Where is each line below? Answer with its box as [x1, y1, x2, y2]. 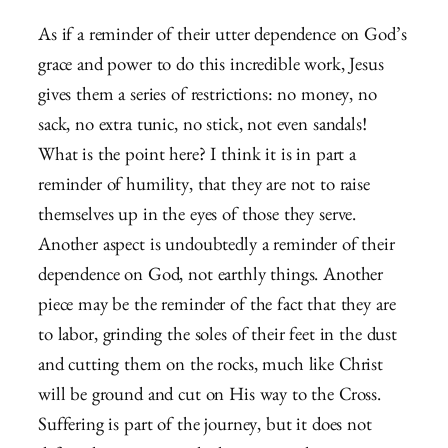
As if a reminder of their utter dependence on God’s [38, 28, 407, 48]
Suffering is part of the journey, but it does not [38, 418, 372, 438]
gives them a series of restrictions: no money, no [38, 88, 377, 108]
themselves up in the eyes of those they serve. [38, 208, 357, 228]
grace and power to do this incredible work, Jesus [38, 58, 384, 78]
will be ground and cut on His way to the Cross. [38, 388, 381, 408]
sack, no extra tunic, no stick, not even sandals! [38, 118, 367, 138]
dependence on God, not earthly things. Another [38, 268, 384, 288]
